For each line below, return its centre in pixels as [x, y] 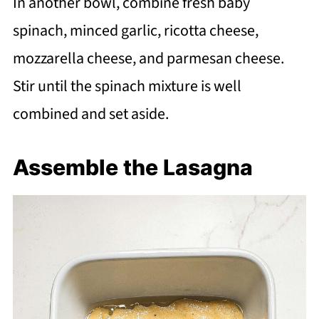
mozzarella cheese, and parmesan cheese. [148, 59]
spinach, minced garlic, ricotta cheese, [135, 31]
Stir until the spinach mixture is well [127, 87]
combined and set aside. [90, 114]
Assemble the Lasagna [132, 168]
